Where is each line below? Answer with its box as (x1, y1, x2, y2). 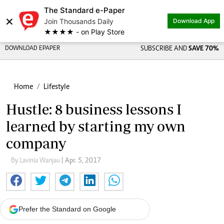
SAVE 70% (188, 45, 219, 52)
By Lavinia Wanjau (11, 157, 61, 164)
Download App (173, 17, 214, 24)
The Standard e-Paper (44, 5, 125, 15)
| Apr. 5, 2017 (61, 157, 101, 164)
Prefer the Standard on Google (18, 205, 116, 213)
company (6, 135, 66, 151)
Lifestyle (43, 83, 69, 91)
